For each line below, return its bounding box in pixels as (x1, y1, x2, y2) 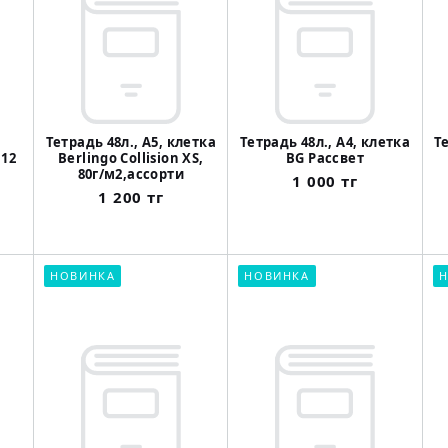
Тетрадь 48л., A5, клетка (45, 133, 216, 152)
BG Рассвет (286, 149, 364, 168)
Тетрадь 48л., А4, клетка (239, 133, 411, 152)
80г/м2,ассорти (77, 165, 185, 184)
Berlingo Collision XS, (57, 149, 204, 168)
